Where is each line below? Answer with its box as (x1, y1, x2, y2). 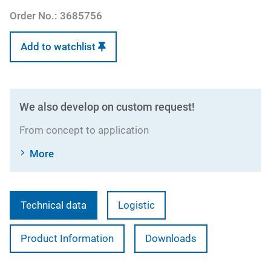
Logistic (118, 199, 155, 211)
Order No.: (10, 10, 57, 22)
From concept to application (19, 124, 149, 136)
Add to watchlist (21, 41, 98, 53)
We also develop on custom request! (19, 100, 195, 113)
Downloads (145, 232, 197, 244)
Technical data (21, 199, 87, 211)
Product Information (21, 232, 114, 244)
